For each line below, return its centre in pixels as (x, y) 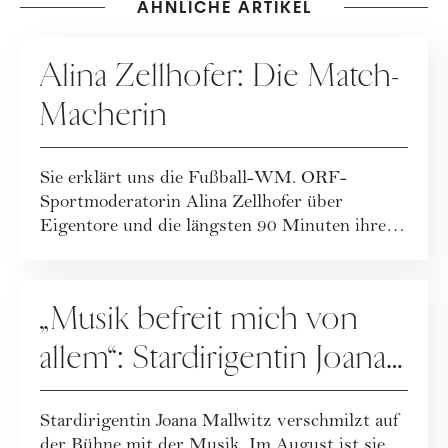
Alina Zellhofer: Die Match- (220, 76)
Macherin (104, 115)
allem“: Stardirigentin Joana (213, 358)
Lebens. (69, 252)
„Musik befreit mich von (199, 319)
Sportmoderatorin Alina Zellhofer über (191, 204)
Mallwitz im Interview (182, 397)
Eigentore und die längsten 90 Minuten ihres (217, 228)
